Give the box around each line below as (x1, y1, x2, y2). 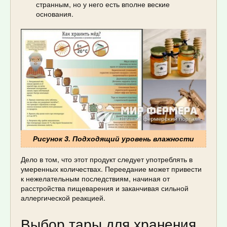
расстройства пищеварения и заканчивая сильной (21, 183, 188, 194)
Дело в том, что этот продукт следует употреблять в (21, 154, 193, 165)
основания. (36, 9, 73, 19)
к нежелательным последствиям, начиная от (21, 173, 170, 184)
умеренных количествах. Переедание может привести (21, 164, 202, 174)
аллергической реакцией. (21, 193, 105, 203)
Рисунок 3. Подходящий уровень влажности (33, 133, 194, 144)
